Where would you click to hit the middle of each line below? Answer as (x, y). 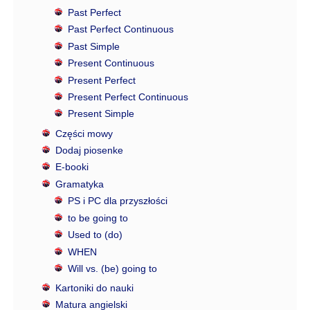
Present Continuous (111, 63)
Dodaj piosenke (89, 150)
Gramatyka (79, 184)
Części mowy (84, 133)
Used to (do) (95, 235)
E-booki (72, 167)
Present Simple (101, 114)
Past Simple (93, 46)
